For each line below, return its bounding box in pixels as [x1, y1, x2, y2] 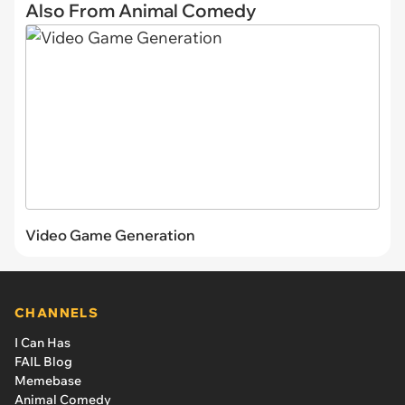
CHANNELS [14, 305, 99, 322]
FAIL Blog [14, 353, 72, 371]
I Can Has [14, 334, 71, 352]
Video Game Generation [25, 226, 195, 245]
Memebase [14, 372, 81, 390]
